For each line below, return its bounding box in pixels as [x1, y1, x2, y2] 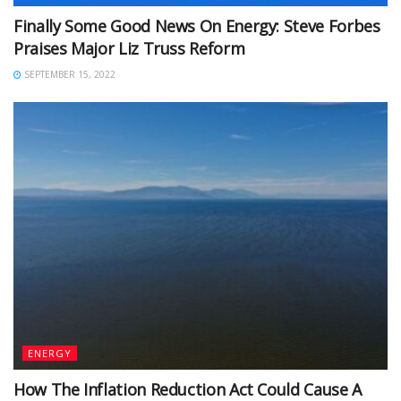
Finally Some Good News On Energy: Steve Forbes [13, 14, 380, 37]
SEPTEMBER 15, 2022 [21, 67, 115, 81]
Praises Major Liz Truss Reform [13, 37, 245, 59]
